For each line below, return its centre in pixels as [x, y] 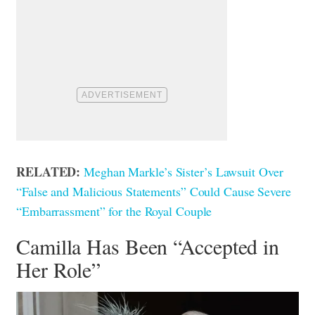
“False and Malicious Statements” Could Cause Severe [154, 191]
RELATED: [49, 171]
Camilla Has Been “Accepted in [148, 246]
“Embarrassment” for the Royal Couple [114, 211]
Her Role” [59, 269]
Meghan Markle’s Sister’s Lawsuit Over [184, 171]
